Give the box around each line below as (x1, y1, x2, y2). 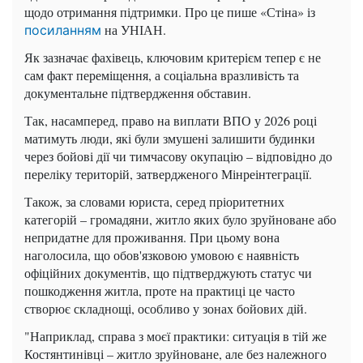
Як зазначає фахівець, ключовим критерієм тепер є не (24, 48, 321, 66)
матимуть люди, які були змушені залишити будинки (24, 129, 315, 147)
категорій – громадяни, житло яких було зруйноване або (24, 210, 336, 228)
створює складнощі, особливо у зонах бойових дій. (24, 299, 307, 317)
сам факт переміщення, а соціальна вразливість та (24, 66, 299, 83)
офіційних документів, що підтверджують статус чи (24, 263, 312, 281)
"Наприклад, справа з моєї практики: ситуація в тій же (24, 327, 327, 344)
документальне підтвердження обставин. (24, 83, 251, 101)
